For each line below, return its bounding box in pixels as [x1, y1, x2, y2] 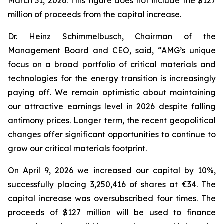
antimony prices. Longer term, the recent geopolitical [8, 115, 216, 125]
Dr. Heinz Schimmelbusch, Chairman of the [8, 31, 216, 41]
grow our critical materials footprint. [8, 143, 147, 153]
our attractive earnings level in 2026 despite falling [8, 101, 216, 111]
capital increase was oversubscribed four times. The [8, 193, 216, 203]
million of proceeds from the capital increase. [8, 9, 181, 19]
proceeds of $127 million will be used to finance [8, 207, 216, 217]
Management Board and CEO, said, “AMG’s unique [8, 45, 216, 55]
